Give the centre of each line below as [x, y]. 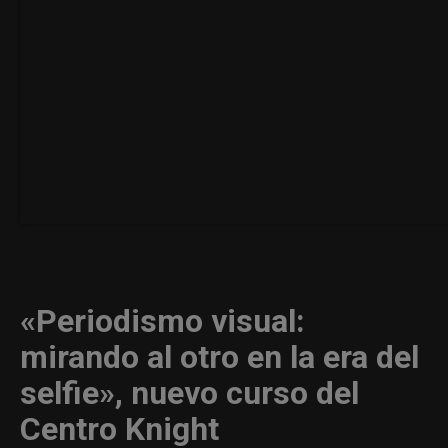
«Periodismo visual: [162, 320]
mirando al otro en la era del [219, 356]
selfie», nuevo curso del [189, 392]
